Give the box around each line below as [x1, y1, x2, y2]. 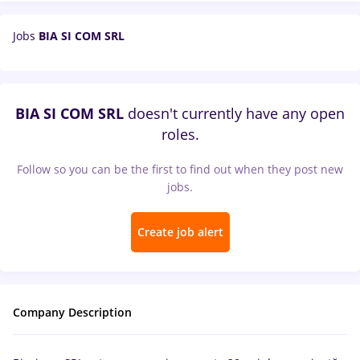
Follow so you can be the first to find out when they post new [17, 162, 343, 177]
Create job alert [137, 224, 223, 239]
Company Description [13, 305, 132, 320]
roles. [161, 125, 199, 144]
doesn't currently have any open [124, 104, 345, 123]
